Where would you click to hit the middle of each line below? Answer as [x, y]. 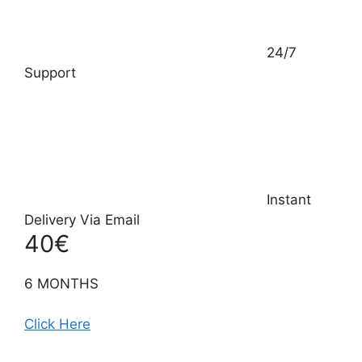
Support [50, 72]
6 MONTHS [61, 283]
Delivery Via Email [82, 219]
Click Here [57, 324]
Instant [289, 199]
